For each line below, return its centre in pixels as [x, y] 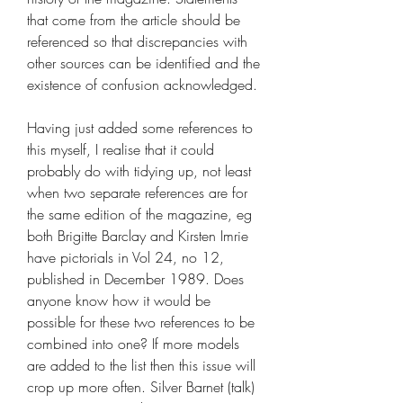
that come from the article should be [134, 20]
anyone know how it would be [119, 300]
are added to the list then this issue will [141, 365]
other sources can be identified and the [143, 63]
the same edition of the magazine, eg [139, 214]
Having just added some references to [140, 128]
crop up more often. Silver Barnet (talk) [141, 387]
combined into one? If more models [133, 344]
